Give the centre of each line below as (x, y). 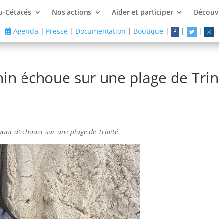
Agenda (24, 31)
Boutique (148, 31)
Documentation (100, 31)
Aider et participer (143, 12)
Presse (56, 31)
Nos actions (72, 12)
